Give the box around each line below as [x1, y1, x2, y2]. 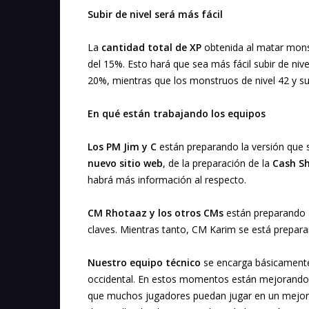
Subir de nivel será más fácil [88, 8, 223, 21]
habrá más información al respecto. [88, 173, 246, 187]
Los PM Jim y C [88, 140, 157, 154]
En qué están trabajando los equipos [88, 107, 266, 121]
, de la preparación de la [163, 157, 272, 170]
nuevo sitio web [88, 157, 163, 170]
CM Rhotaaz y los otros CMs [88, 206, 223, 220]
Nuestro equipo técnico [88, 256, 201, 270]
